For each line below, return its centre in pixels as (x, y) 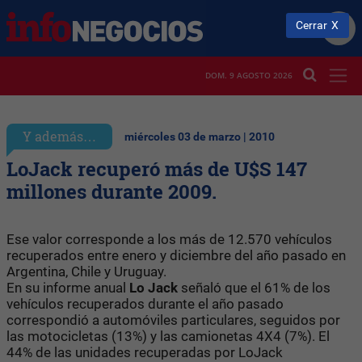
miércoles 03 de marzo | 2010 (200, 137)
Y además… (59, 136)
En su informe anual (66, 287)
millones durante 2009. (112, 191)
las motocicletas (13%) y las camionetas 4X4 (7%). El (168, 336)
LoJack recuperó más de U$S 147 (157, 168)
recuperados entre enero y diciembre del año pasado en (176, 255)
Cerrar (312, 25)
